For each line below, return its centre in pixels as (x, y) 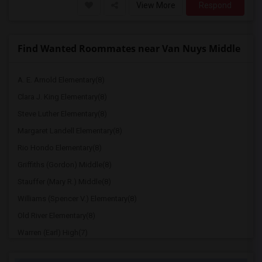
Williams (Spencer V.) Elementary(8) (77, 199)
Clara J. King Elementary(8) (62, 97)
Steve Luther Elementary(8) (62, 114)
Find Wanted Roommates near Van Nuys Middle (129, 49)
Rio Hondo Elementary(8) (60, 148)
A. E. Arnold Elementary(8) (61, 80)
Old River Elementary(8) (56, 216)
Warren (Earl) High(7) (53, 232)
